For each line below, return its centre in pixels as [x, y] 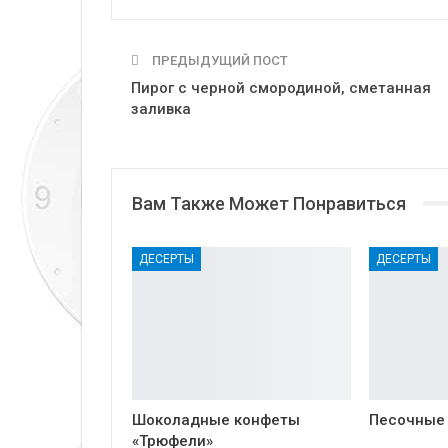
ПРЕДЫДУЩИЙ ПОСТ [218, 60]
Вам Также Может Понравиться [269, 203]
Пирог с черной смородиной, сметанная [281, 87]
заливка [161, 108]
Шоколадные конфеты [216, 420]
